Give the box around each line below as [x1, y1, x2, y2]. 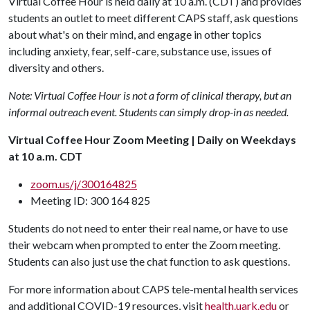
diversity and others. [8, 60, 104, 74]
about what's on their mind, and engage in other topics [8, 27, 262, 41]
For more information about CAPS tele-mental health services [8, 282, 298, 295]
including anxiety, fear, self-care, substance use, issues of [8, 44, 272, 57]
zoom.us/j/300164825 [30, 176, 137, 190]
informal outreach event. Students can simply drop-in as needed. [8, 104, 289, 118]
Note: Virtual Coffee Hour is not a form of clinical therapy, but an [8, 88, 291, 102]
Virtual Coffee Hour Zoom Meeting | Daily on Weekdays [8, 132, 296, 146]
